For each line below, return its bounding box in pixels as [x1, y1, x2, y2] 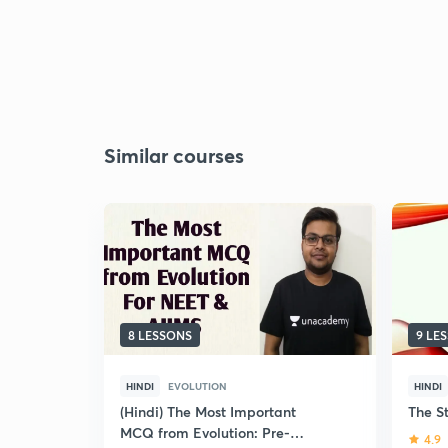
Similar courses [104, 142, 244, 169]
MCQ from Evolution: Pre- [120, 423, 290, 442]
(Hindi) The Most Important [120, 402, 296, 421]
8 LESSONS [128, 327, 192, 343]
